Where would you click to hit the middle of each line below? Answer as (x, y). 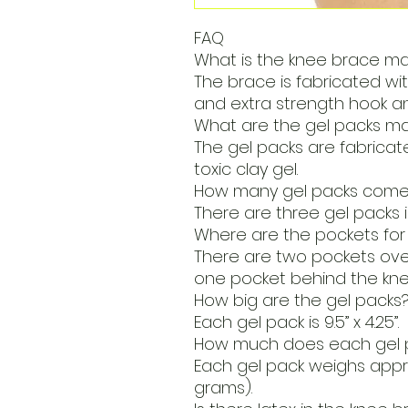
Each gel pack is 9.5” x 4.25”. (296, 322)
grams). (223, 388)
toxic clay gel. (245, 169)
